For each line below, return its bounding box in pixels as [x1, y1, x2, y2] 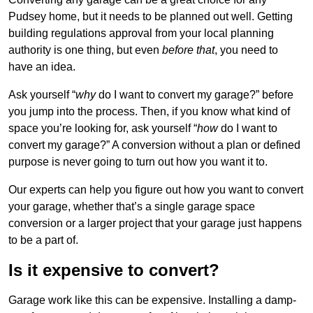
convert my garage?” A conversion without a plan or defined [8, 139, 300, 152]
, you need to [214, 44, 278, 57]
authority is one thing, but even [8, 44, 162, 57]
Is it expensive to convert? [8, 261, 219, 280]
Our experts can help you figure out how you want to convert [8, 184, 303, 196]
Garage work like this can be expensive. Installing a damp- [8, 294, 296, 307]
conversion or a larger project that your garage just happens [8, 217, 302, 230]
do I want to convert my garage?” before [99, 89, 293, 101]
